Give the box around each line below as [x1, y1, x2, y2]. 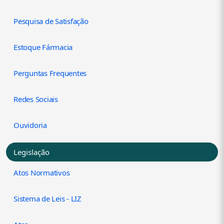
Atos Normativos [13, 167, 70, 178]
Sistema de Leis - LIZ [13, 193, 81, 204]
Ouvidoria [13, 120, 47, 130]
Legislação [13, 147, 49, 157]
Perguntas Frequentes [13, 68, 87, 78]
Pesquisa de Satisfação [13, 16, 88, 26]
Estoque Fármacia [13, 42, 73, 52]
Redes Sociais [13, 94, 58, 104]
